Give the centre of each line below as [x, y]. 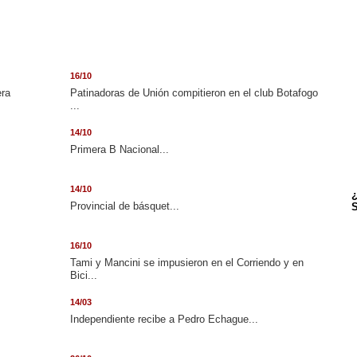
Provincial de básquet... [124, 206]
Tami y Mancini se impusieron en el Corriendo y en [186, 263]
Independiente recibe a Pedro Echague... [164, 319]
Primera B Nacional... [119, 149]
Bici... [83, 275]
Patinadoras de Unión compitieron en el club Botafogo [194, 93]
